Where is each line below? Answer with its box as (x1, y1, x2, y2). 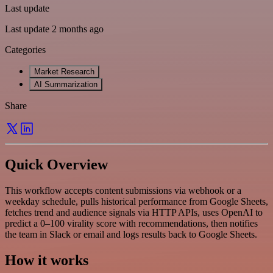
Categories (5, 44, 46, 55)
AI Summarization (34, 79, 97, 89)
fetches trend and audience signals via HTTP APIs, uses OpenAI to (5, 207, 263, 218)
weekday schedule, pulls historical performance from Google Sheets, (5, 196, 268, 207)
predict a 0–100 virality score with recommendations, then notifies (5, 218, 258, 229)
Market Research (34, 66, 94, 76)
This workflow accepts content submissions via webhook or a (5, 185, 241, 196)
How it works (5, 252, 88, 268)
